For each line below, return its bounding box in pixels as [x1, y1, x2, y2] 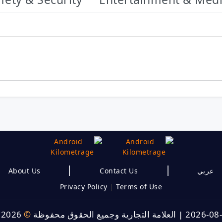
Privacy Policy [59, 182, 108, 192]
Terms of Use [116, 182, 163, 192]
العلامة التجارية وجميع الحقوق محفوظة [31, 209, 176, 221]
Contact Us [100, 166, 138, 176]
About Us [8, 166, 41, 176]
